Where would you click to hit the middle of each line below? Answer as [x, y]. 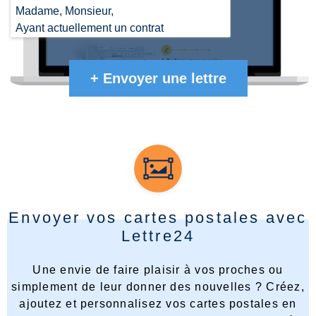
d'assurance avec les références [96, 44]
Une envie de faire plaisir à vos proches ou [158, 270]
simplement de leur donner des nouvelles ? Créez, [158, 287]
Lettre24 [158, 236]
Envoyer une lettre [164, 79]
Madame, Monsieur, [65, 11]
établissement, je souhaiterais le [96, 78]
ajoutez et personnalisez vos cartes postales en [158, 304]
